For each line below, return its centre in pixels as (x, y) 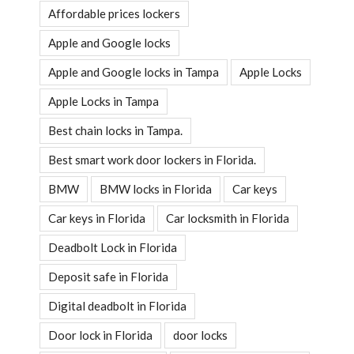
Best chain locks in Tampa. (115, 130)
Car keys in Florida (97, 218)
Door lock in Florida (100, 335)
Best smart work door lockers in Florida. (152, 159)
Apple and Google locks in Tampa (134, 72)
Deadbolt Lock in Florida (113, 247)
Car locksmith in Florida (228, 218)
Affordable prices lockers (114, 13)
